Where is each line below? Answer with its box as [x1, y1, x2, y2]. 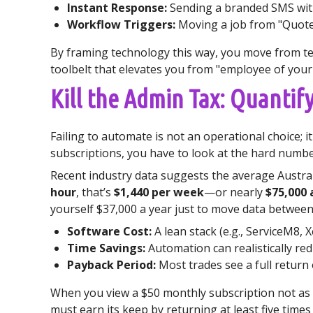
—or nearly [204, 184, 265, 200]
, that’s [76, 184, 114, 200]
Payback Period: [67, 257, 156, 272]
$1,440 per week [114, 184, 204, 200]
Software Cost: [67, 224, 152, 239]
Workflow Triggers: [67, 17, 175, 32]
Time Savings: [67, 240, 145, 256]
